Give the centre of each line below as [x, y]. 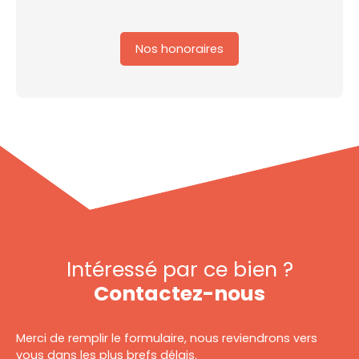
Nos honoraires [179, 48]
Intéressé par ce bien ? [179, 270]
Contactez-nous [179, 294]
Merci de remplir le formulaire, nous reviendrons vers [167, 339]
